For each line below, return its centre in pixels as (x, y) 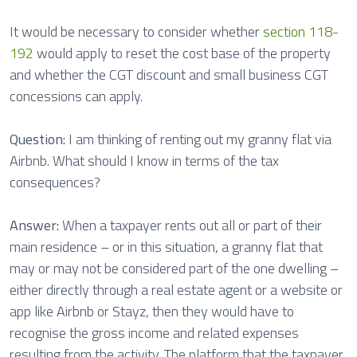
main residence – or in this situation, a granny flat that (166, 247)
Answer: (36, 225)
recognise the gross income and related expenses (154, 333)
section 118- (301, 31)
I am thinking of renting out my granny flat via (200, 139)
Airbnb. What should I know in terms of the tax (144, 161)
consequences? (55, 182)
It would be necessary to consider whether (136, 31)
